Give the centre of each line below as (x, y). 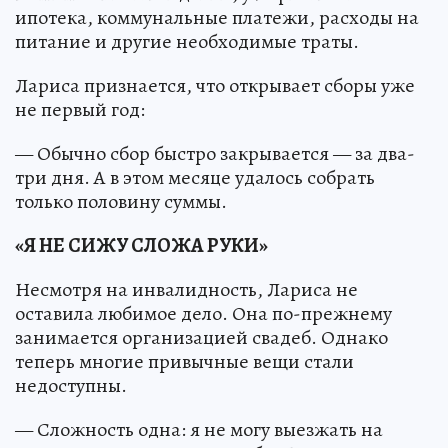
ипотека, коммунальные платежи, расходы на (217, 18)
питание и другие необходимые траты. (187, 42)
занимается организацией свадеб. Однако (201, 338)
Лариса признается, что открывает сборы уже (215, 86)
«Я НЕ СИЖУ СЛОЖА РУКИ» (141, 246)
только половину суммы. (121, 202)
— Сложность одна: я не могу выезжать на (199, 430)
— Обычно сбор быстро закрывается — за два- (215, 154)
